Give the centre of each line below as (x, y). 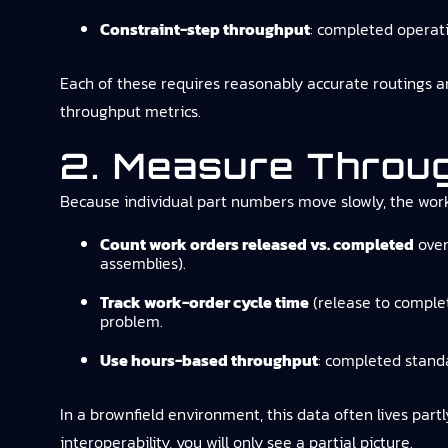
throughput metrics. (130, 111)
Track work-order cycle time (204, 302)
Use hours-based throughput (209, 360)
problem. (131, 321)
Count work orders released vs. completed (257, 244)
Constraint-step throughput (205, 29)
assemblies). (143, 263)
